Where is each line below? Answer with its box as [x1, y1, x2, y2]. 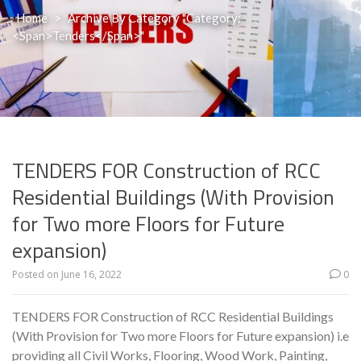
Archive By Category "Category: [68, 10, 241, 26]
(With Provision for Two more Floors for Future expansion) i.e [12, 328, 349, 344]
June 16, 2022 [61, 268, 122, 282]
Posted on [12, 268, 61, 282]
